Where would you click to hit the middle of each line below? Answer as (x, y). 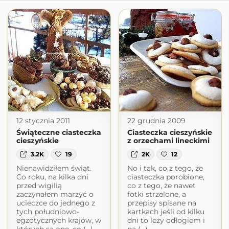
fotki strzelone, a (156, 194)
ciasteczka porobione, (166, 177)
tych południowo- (48, 212)
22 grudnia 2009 (156, 121)
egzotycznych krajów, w (59, 221)
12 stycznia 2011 (43, 121)
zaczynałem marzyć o (55, 194)
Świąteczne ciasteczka (59, 132)
